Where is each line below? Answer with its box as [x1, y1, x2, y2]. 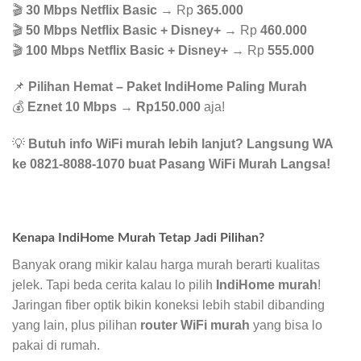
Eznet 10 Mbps [27, 100, 117, 114]
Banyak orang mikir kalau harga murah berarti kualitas [12, 257, 320, 272]
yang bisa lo [250, 317, 322, 332]
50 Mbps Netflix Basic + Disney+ [26, 23, 221, 37]
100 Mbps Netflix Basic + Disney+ [26, 43, 228, 57]
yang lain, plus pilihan [12, 317, 140, 332]
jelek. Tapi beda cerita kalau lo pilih [12, 277, 216, 292]
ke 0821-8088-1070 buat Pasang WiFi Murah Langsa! [12, 157, 330, 172]
